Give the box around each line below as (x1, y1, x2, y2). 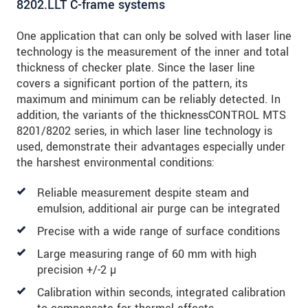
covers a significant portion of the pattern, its (16, 76, 247, 92)
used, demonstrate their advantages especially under (16, 139, 285, 155)
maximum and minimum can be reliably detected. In (16, 91, 280, 108)
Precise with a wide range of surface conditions (37, 223, 280, 240)
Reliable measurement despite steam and (37, 185, 249, 201)
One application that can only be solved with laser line (16, 28, 291, 45)
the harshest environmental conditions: (16, 155, 214, 171)
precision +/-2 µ (37, 262, 116, 278)
